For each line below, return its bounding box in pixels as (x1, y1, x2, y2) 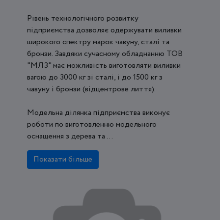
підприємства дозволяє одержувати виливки (27, 24, 182, 36)
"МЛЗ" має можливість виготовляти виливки (27, 59, 181, 71)
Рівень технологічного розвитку (27, 12, 138, 24)
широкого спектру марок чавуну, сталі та (27, 36, 169, 48)
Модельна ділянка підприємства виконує (27, 107, 170, 118)
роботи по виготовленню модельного (27, 118, 157, 130)
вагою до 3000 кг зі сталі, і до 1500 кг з (27, 71, 163, 83)
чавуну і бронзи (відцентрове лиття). (27, 83, 156, 95)
